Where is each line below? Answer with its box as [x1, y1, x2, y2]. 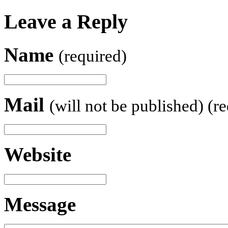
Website [4, 144, 71, 166]
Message [4, 193, 76, 216]
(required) [59, 47, 127, 66]
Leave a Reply [4, 10, 128, 34]
